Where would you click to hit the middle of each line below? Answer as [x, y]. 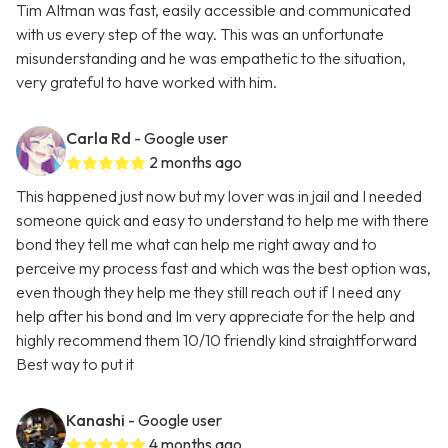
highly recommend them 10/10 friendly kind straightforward [216, 340]
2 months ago [195, 162]
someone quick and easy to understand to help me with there [222, 220]
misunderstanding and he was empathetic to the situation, [211, 58]
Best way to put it [75, 364]
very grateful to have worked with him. [146, 82]
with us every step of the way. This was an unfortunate [200, 34]
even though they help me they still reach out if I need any [208, 292]
